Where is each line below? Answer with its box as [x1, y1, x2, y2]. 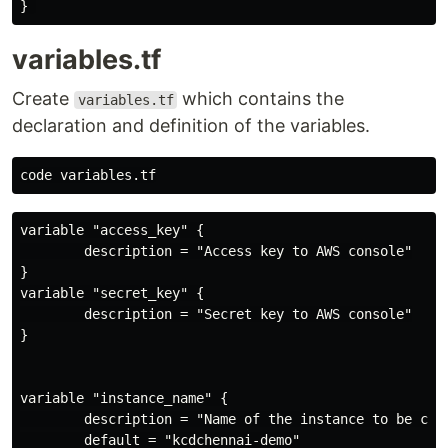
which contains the [177, 88, 345, 109]
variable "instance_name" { [20, 390, 228, 406]
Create [12, 88, 74, 109]
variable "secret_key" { [20, 285, 204, 301]
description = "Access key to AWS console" [20, 243, 412, 259]
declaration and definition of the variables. [12, 115, 370, 136]
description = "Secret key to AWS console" [20, 306, 412, 322]
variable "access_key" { [20, 222, 204, 238]
